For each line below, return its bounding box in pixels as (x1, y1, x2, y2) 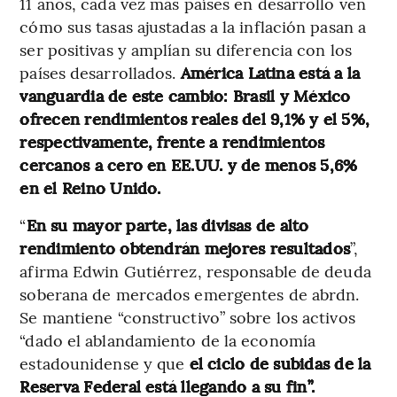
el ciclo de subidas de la (189, 351, 371, 374)
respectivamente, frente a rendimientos (19, 129, 325, 152)
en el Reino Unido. (19, 175, 161, 198)
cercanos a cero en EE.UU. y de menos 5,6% (19, 152, 358, 175)
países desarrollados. (19, 60, 181, 83)
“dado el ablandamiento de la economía (19, 328, 316, 351)
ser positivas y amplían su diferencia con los (19, 37, 352, 60)
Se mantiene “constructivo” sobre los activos (19, 305, 355, 328)
